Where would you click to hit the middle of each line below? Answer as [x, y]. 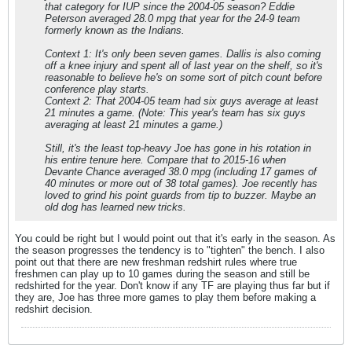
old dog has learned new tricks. [115, 207]
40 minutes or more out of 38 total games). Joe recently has [181, 183]
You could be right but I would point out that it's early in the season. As [175, 238]
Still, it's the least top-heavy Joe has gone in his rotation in [178, 148]
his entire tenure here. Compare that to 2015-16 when [165, 160]
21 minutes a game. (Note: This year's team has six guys [175, 113]
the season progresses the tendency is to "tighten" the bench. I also [170, 250]
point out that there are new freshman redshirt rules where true [156, 262]
